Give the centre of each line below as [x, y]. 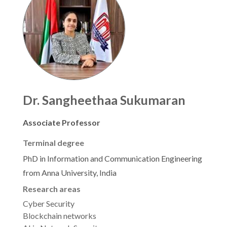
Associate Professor [62, 123]
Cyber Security [49, 204]
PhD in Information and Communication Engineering [112, 159]
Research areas [52, 189]
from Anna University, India [70, 173]
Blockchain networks [60, 216]
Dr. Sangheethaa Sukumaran [104, 100]
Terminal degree [53, 143]
